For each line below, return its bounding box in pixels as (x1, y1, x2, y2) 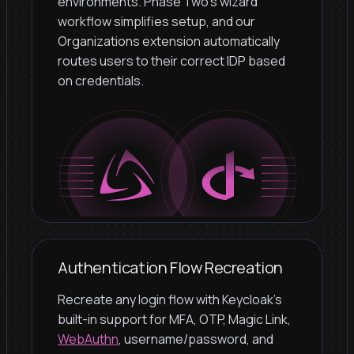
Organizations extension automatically (58, 32, 280, 50)
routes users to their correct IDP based (58, 51, 285, 70)
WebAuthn (58, 330, 119, 348)
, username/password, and (119, 330, 273, 348)
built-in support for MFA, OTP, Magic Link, (58, 310, 291, 328)
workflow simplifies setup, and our (58, 12, 255, 30)
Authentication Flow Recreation (58, 256, 283, 278)
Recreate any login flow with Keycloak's (58, 290, 282, 308)
